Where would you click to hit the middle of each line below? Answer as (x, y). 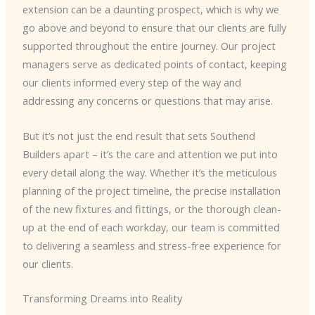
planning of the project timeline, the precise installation (151, 190)
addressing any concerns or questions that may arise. (147, 101)
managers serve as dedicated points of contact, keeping (154, 64)
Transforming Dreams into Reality (102, 298)
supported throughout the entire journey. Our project (149, 46)
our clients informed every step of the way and (131, 83)
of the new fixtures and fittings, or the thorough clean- (152, 208)
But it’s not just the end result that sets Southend (139, 135)
